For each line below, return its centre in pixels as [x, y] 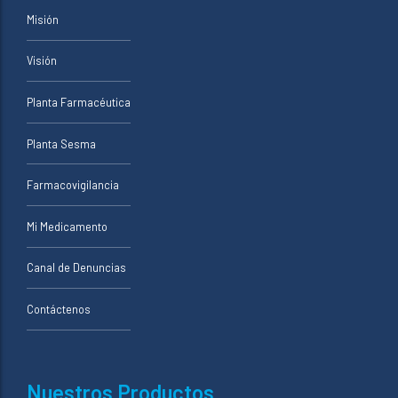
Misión [43, 19]
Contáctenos [59, 310]
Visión [42, 61]
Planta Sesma [61, 143]
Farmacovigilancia [73, 185]
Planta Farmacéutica [79, 103]
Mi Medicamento [67, 226]
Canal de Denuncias [76, 268]
